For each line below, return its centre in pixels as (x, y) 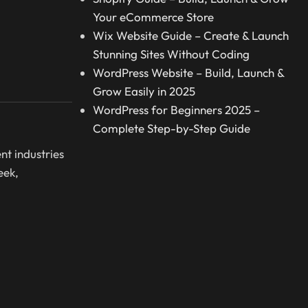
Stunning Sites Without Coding (171, 54)
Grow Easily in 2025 (144, 91)
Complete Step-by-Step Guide (171, 129)
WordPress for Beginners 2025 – (176, 110)
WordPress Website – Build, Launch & (188, 73)
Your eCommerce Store (153, 17)
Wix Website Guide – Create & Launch (190, 36)
